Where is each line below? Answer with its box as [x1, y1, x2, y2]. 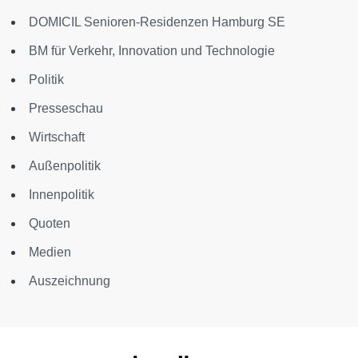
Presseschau [29, 101, 103, 115]
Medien [29, 245, 71, 259]
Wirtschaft [29, 130, 85, 144]
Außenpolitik [29, 159, 101, 173]
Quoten [29, 217, 70, 230]
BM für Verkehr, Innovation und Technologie [29, 44, 275, 58]
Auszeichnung [29, 274, 110, 288]
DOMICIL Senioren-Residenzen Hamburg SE [29, 15, 285, 29]
